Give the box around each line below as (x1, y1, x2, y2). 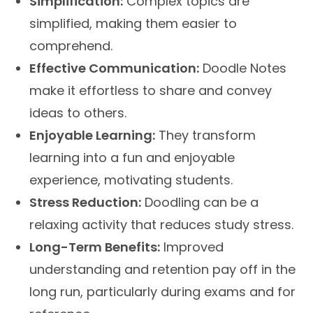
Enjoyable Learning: (29, 126, 156, 145)
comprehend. (29, 37, 113, 55)
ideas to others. (29, 104, 127, 122)
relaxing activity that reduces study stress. (29, 216, 294, 234)
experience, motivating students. (29, 171, 233, 189)
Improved (160, 238, 224, 256)
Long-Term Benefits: (29, 238, 161, 256)
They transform (155, 126, 256, 145)
